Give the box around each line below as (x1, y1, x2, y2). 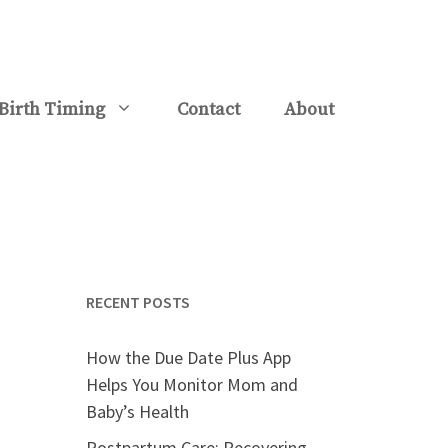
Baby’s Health (86, 400, 189, 423)
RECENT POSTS (86, 292, 190, 312)
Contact (177, 98, 240, 121)
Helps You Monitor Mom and (86, 373, 298, 396)
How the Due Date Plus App (86, 346, 291, 369)
